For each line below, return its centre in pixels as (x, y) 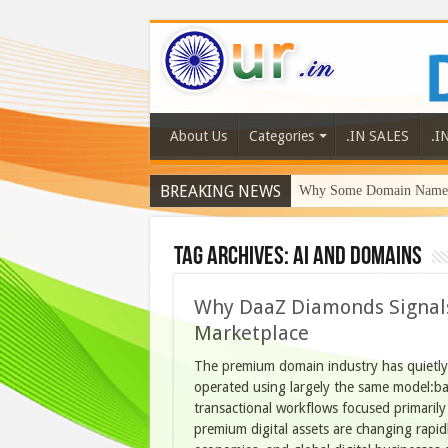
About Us (198, 136)
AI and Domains (357, 258)
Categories (281, 136)
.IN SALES (377, 136)
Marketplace (251, 333)
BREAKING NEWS (220, 192)
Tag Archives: (233, 258)
